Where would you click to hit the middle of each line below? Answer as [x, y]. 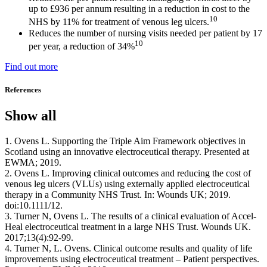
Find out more [31, 67]
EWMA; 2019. [33, 163]
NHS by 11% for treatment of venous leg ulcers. [119, 22]
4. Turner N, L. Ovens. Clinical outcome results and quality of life [128, 249]
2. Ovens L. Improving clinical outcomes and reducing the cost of [128, 173]
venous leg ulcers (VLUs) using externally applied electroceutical [127, 184]
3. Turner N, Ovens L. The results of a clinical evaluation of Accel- [131, 216]
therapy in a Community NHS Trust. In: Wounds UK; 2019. [118, 195]
